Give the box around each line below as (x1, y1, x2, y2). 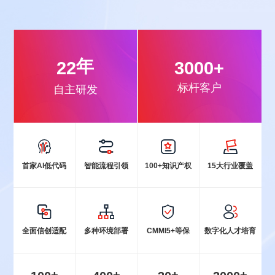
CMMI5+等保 (146, 226, 190, 235)
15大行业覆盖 (207, 161, 254, 170)
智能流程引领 (84, 161, 129, 170)
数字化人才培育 (204, 226, 257, 235)
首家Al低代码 (22, 161, 67, 170)
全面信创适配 (22, 226, 67, 235)
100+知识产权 (144, 161, 192, 170)
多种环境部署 (84, 226, 129, 235)
